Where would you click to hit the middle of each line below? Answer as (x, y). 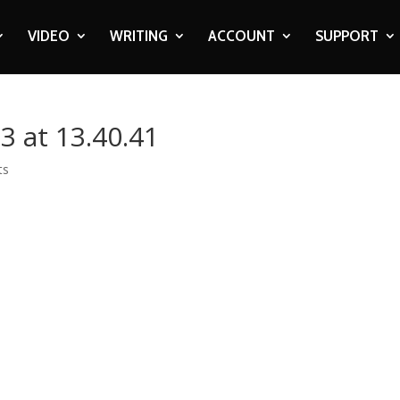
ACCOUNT (241, 36)
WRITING (138, 36)
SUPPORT (346, 36)
